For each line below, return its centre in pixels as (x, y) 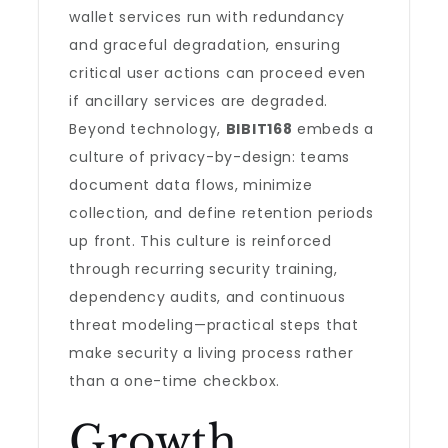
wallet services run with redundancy (207, 17)
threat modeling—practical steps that (214, 325)
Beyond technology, (147, 129)
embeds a (333, 129)
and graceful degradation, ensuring (205, 45)
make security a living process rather (211, 353)
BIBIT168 (259, 129)
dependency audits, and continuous (207, 297)
